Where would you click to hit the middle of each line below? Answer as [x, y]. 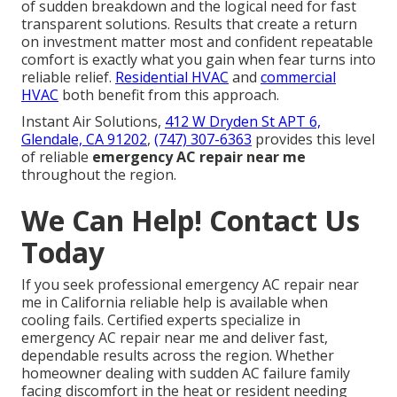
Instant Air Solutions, [93, 121]
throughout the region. [99, 174]
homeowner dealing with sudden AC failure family [186, 373]
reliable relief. [68, 77]
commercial [298, 77]
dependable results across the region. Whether [178, 355]
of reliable [57, 156]
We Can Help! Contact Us [191, 220]
